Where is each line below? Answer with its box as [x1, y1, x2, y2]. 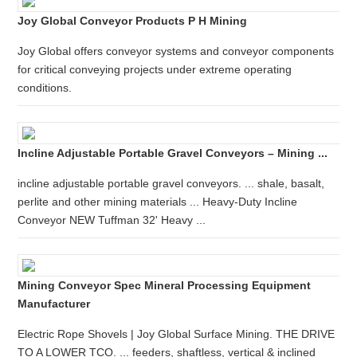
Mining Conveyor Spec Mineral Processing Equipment [18, 279, 312, 292]
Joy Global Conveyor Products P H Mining [18, 14, 248, 27]
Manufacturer [18, 297, 91, 310]
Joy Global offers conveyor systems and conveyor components [18, 45, 335, 57]
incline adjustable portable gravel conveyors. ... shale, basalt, [18, 177, 325, 190]
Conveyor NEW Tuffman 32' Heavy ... [18, 214, 206, 226]
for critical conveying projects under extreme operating [18, 63, 292, 76]
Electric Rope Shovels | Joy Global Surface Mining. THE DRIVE [18, 328, 335, 340]
